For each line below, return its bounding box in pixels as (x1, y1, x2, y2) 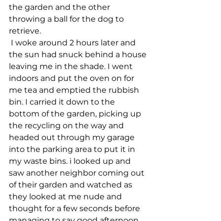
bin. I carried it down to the (9, 97, 117, 107)
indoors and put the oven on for (9, 74, 136, 83)
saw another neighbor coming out (9, 168, 147, 178)
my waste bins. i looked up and (9, 156, 133, 166)
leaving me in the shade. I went (9, 62, 135, 71)
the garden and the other (9, 2, 112, 12)
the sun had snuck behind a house (9, 50, 148, 59)
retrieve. (9, 26, 41, 36)
